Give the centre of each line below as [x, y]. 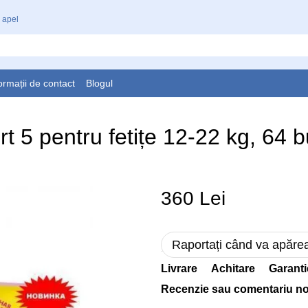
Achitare [233, 268]
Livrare [179, 268]
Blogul [99, 83]
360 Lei [193, 198]
